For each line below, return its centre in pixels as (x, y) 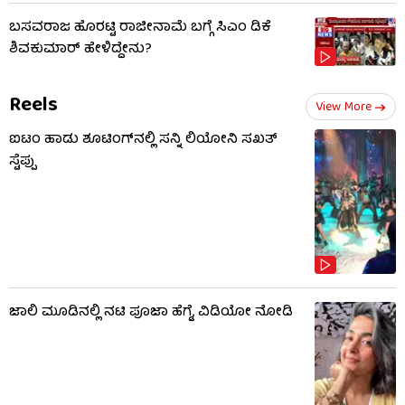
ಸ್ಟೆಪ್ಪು (23, 161)
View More (344, 107)
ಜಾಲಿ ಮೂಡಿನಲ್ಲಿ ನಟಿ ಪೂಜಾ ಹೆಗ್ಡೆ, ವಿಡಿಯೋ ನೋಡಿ (151, 313)
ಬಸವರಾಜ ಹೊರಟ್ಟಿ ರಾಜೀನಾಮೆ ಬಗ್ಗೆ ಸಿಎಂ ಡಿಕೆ (140, 28)
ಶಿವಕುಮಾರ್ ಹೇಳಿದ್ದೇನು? (80, 49)
